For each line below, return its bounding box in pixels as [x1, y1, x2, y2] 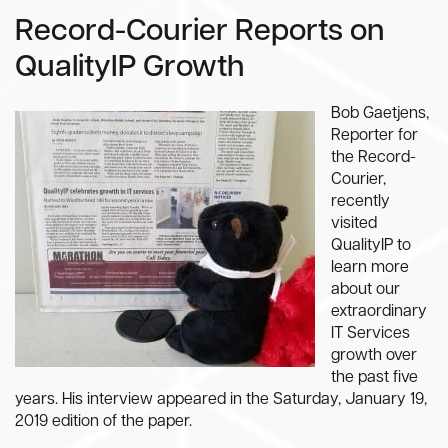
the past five [331, 370, 418, 386]
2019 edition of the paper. [15, 414, 192, 430]
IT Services [331, 326, 410, 342]
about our [331, 282, 400, 298]
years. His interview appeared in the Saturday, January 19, [15, 392, 427, 408]
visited [331, 216, 377, 232]
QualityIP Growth [15, 53, 245, 84]
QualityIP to [331, 238, 411, 254]
